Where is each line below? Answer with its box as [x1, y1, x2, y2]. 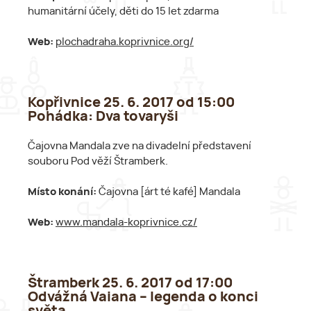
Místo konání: [28, 186, 99, 197]
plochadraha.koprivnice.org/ [56, 37, 194, 48]
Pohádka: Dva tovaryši [28, 110, 178, 124]
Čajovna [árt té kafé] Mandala [99, 186, 240, 197]
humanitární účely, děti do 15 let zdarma [28, 6, 219, 17]
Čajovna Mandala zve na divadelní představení [28, 140, 251, 151]
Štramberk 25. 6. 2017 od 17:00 [28, 276, 233, 290]
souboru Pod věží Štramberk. [28, 155, 168, 167]
